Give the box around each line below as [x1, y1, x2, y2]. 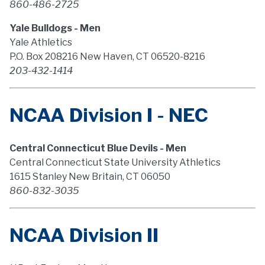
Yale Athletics [9, 37, 72, 48]
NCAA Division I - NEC [9, 104, 208, 127]
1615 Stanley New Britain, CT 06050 [9, 171, 170, 182]
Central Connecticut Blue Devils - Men [9, 143, 186, 154]
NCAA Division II [9, 224, 159, 247]
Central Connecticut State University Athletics [9, 157, 221, 168]
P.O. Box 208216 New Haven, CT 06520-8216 [9, 51, 205, 62]
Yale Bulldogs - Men [9, 22, 101, 34]
